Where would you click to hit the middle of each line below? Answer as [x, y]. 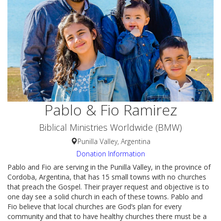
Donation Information [110, 153]
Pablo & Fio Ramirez [110, 110]
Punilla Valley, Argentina [114, 141]
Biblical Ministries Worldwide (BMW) [110, 127]
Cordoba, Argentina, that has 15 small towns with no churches [107, 177]
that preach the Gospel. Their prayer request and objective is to [108, 186]
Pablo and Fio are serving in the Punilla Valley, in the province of [109, 167]
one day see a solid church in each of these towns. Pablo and [105, 196]
